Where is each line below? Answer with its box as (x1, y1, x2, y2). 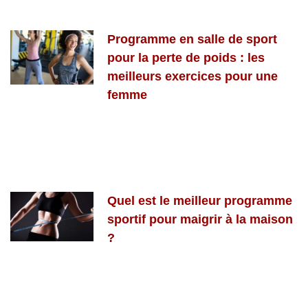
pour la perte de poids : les (107, 50, 265, 65)
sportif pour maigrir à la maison (107, 212, 294, 226)
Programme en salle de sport (107, 32, 278, 46)
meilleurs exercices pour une (107, 69, 278, 83)
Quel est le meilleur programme (107, 193, 293, 208)
